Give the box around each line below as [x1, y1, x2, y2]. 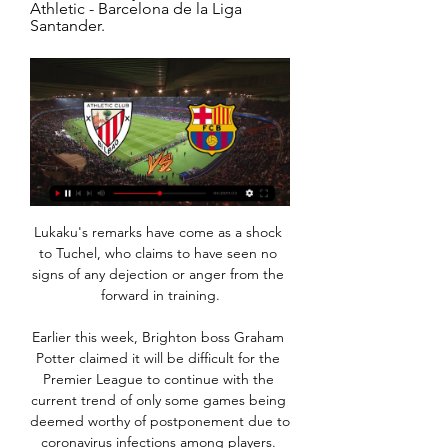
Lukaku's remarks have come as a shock [34, 223, 282, 242]
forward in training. [100, 286, 220, 305]
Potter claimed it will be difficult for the [36, 349, 280, 368]
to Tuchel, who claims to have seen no [39, 244, 277, 263]
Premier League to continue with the [42, 370, 274, 389]
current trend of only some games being [30, 391, 286, 410]
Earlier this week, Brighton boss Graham [32, 328, 284, 347]
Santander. [30, 16, 105, 35]
